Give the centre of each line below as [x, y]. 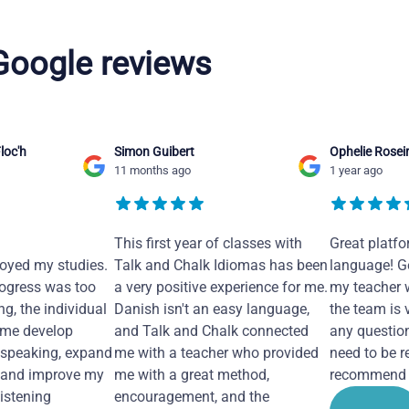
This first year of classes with [208, 243]
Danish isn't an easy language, [212, 309]
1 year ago [356, 170]
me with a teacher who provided [216, 352]
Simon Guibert [154, 151]
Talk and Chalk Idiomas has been [221, 265]
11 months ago [152, 170]
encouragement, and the [192, 396]
